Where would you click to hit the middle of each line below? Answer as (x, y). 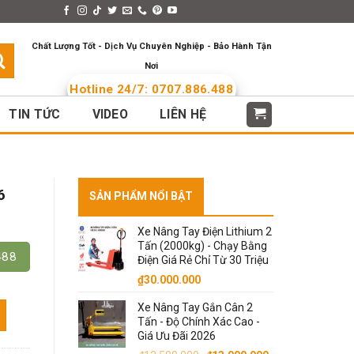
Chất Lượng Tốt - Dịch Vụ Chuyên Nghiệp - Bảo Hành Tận (151, 46)
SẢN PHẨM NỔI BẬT (141, 196)
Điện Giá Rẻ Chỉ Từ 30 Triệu (203, 260)
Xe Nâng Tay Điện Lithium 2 (204, 232)
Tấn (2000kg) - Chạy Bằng (202, 246)
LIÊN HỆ (183, 114)
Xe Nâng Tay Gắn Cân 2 (195, 307)
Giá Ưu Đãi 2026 (176, 336)
